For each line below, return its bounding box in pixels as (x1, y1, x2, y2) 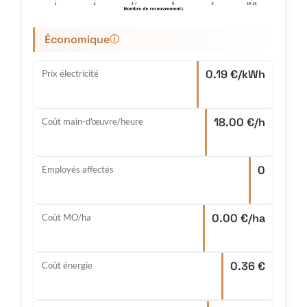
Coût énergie (42, 260, 93, 271)
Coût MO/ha (42, 212, 91, 223)
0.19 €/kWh (206, 67, 265, 82)
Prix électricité (42, 68, 99, 79)
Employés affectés (42, 164, 114, 175)
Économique (45, 32, 110, 47)
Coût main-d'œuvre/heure (42, 116, 143, 127)
